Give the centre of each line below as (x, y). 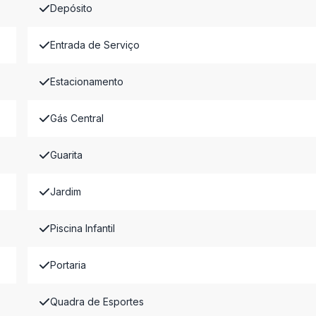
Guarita (66, 155)
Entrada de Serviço (95, 45)
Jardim (65, 192)
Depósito (71, 8)
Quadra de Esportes (97, 302)
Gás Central (77, 118)
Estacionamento (86, 81)
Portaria (68, 265)
